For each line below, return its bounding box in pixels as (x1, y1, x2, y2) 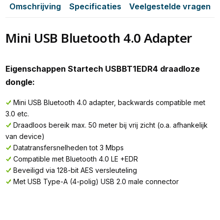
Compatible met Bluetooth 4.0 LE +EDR (13, 155, 138, 164)
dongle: (5, 77, 35, 87)
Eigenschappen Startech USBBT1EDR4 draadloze (5, 63, 200, 74)
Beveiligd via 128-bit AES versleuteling (13, 166, 137, 175)
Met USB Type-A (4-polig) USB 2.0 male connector (13, 177, 179, 186)
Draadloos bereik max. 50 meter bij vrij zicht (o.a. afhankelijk (13, 121, 208, 130)
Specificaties (69, 1, 121, 12)
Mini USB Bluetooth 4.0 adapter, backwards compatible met (13, 98, 205, 107)
